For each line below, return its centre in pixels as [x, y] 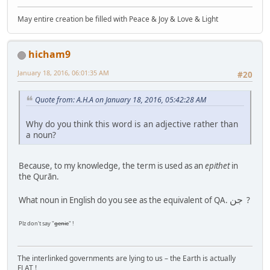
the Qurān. [39, 177]
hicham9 [49, 55]
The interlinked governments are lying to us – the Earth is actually [127, 258]
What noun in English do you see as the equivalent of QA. [124, 200]
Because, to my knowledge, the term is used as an [112, 166]
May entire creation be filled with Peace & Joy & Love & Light [118, 19]
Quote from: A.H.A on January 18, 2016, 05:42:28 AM [121, 99]
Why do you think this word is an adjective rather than [132, 124]
